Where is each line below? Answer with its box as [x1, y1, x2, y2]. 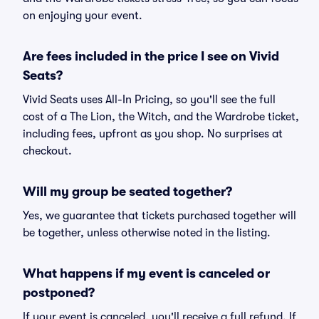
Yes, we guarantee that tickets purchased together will [23, 209, 296, 222]
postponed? [23, 286, 95, 300]
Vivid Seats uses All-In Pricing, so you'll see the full [23, 93, 276, 106]
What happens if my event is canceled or [23, 266, 270, 281]
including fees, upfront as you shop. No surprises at [23, 127, 283, 140]
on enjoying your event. [23, 9, 142, 22]
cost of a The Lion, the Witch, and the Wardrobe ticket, [23, 110, 299, 123]
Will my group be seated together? [23, 184, 232, 199]
